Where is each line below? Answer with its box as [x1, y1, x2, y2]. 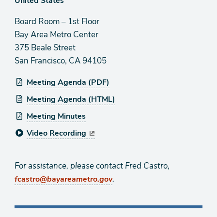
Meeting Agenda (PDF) [27, 77, 109, 88]
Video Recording [27, 128, 86, 139]
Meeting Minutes [27, 111, 86, 122]
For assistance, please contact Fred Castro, [15, 160, 170, 171]
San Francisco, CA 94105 [15, 55, 107, 66]
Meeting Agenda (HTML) [27, 94, 115, 105]
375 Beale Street [15, 42, 76, 53]
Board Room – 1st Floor [15, 16, 99, 27]
